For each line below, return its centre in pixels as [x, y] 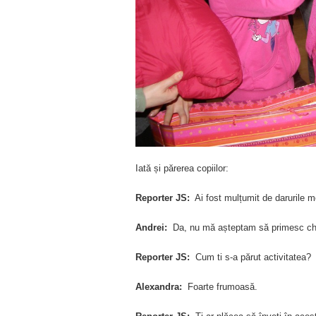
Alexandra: [159, 287]
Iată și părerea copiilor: [182, 168]
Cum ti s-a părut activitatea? [250, 257]
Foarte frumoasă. [220, 287]
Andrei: [151, 227]
